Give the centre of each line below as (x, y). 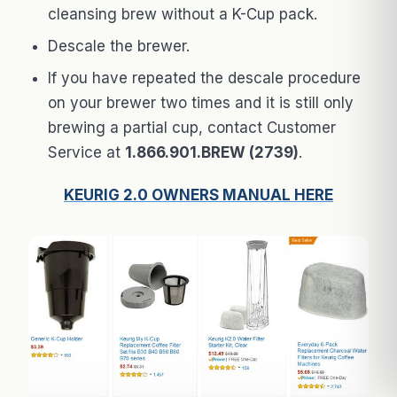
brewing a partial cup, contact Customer (192, 127)
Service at (86, 152)
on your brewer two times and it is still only (201, 102)
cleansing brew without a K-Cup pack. (183, 14)
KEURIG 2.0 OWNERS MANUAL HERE (198, 195)
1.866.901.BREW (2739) (212, 152)
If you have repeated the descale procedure (204, 78)
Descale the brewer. (119, 46)
